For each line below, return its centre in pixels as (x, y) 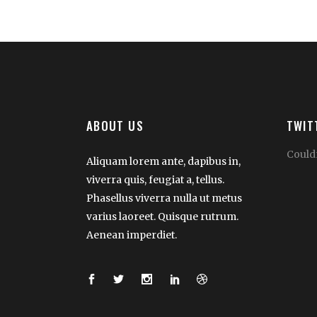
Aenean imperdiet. (132, 235)
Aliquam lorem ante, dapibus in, (163, 161)
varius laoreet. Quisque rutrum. (162, 216)
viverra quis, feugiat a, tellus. (155, 179)
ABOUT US (115, 125)
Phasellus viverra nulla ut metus (164, 198)
